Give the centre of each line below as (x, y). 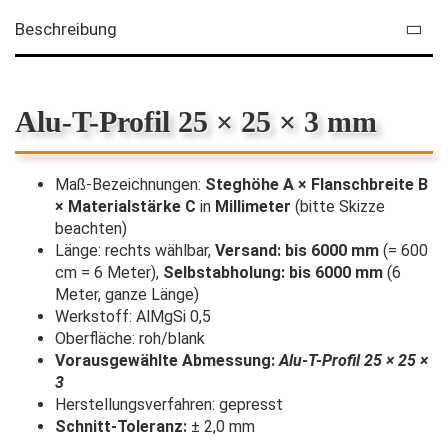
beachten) (91, 228)
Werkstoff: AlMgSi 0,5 (133, 316)
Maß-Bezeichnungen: (130, 184)
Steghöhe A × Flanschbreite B (316, 184)
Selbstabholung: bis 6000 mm (273, 272)
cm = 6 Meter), (109, 272)
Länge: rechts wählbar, (135, 250)
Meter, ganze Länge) (127, 294)
